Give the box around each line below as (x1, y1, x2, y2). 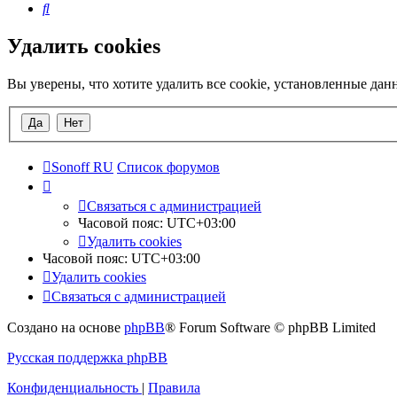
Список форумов (117, 159, 220, 175)
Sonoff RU (51, 159, 113, 175)
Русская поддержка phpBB (7, 349, 167, 365)
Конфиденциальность (7, 379, 138, 395)
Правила (148, 379, 200, 395)
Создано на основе (7, 319, 124, 335)
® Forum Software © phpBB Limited (165, 319, 376, 335)
